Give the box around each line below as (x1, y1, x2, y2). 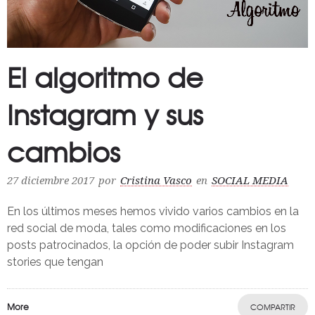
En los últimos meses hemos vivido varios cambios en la (7, 205, 299, 219)
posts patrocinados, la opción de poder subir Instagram (7, 238, 294, 252)
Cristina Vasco (120, 174, 192, 188)
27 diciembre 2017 (7, 174, 94, 188)
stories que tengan (7, 255, 103, 269)
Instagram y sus (7, 94, 203, 134)
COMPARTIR (250, 301, 295, 313)
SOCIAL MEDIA (212, 174, 288, 188)
